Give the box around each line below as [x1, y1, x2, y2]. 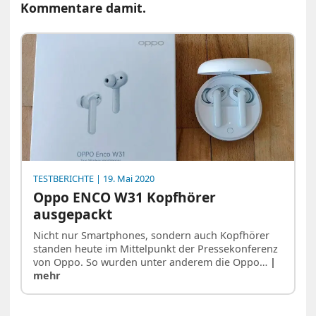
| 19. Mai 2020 [94, 172, 155, 186]
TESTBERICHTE [33, 172, 95, 186]
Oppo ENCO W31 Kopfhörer [33, 188, 217, 207]
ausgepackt [33, 205, 113, 224]
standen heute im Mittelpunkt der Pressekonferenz [33, 241, 279, 255]
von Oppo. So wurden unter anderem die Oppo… [33, 255, 271, 269]
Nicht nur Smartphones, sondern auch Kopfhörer [33, 228, 270, 242]
